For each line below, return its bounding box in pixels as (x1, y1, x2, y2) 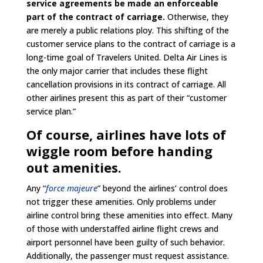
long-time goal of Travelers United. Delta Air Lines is (26, 52, 227, 63)
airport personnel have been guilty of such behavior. (26, 237, 225, 248)
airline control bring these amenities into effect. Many (26, 210, 232, 221)
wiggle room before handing (26, 142, 213, 160)
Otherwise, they (164, 11, 228, 22)
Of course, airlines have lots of (26, 126, 226, 143)
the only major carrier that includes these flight (26, 65, 208, 76)
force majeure (45, 183, 97, 194)
